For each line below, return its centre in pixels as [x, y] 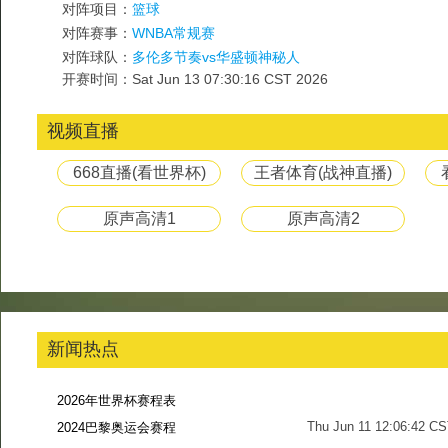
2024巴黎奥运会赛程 [116, 427]
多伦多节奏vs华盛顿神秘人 [216, 57]
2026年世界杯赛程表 [116, 400]
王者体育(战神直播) [323, 172]
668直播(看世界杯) [139, 172]
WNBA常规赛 [173, 33]
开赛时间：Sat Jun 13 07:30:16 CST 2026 [195, 79]
